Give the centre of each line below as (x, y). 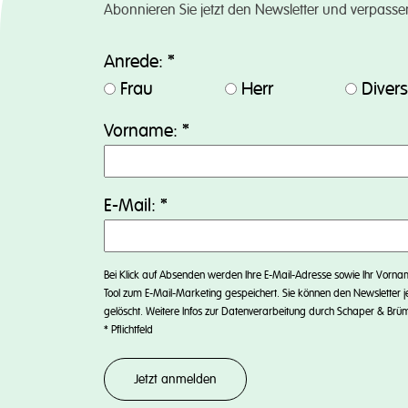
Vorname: (143, 132)
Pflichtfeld (131, 331)
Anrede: (136, 62)
